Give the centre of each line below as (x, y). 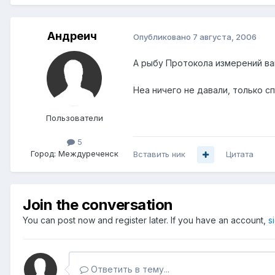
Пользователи (74, 118)
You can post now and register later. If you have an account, (145, 220)
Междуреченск (88, 154)
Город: (43, 154)
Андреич (72, 36)
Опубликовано (163, 37)
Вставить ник (159, 154)
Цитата (240, 154)
